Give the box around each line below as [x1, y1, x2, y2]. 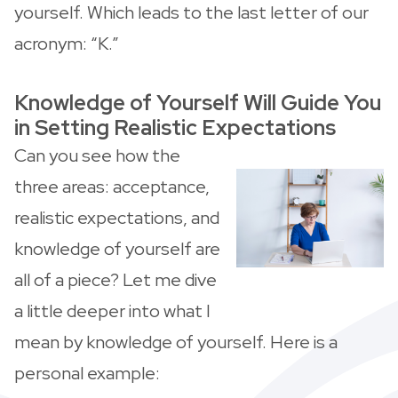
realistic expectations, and [14, 205, 219, 229]
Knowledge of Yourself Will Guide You [14, 88, 381, 116]
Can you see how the [14, 143, 180, 167]
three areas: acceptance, [14, 174, 210, 198]
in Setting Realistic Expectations [14, 113, 336, 141]
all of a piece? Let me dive [14, 267, 217, 291]
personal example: [14, 361, 160, 385]
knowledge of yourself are [14, 236, 220, 260]
